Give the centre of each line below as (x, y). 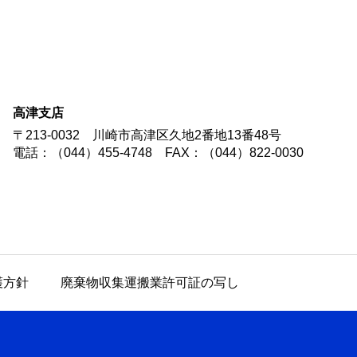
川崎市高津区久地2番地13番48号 (187, 135)
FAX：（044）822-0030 (234, 152)
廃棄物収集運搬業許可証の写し (150, 282)
